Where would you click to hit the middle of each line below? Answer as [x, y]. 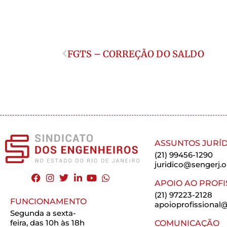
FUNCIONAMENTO [48, 202]
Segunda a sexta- [43, 213]
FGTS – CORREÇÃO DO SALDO [136, 54]
